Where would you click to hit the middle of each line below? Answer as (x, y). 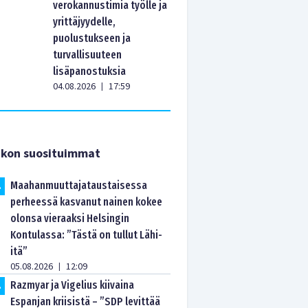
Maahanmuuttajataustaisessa (79, 185)
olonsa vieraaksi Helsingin (70, 218)
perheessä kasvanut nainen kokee (87, 202)
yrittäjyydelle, (85, 22)
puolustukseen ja (92, 38)
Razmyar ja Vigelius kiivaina (73, 285)
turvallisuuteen (88, 55)
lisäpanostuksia (90, 71)
